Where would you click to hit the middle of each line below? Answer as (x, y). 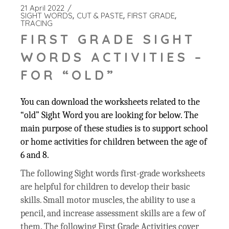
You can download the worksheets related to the (110, 102)
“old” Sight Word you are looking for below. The (110, 116)
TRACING (37, 24)
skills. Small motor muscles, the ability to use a (108, 200)
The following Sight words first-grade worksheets (113, 174)
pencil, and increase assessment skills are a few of (113, 214)
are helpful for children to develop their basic (106, 187)
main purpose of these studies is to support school (114, 129)
